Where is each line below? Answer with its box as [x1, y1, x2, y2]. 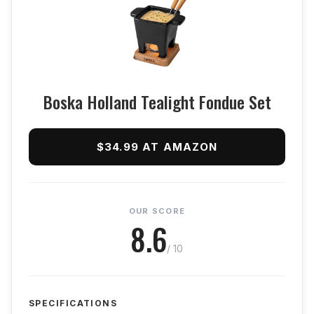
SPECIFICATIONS [29, 298, 118, 309]
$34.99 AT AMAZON [96, 140, 218, 154]
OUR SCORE [128, 206, 186, 217]
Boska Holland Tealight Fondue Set [43, 89, 271, 115]
